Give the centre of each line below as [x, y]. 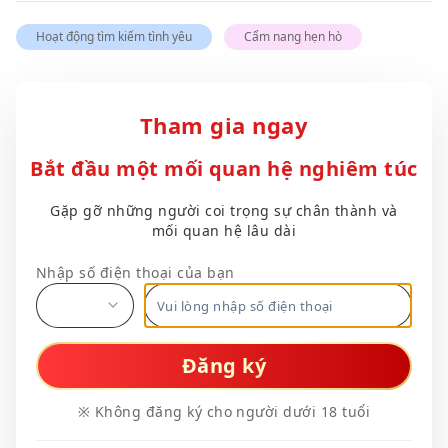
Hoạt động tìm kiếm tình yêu [114, 36]
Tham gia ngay [224, 124]
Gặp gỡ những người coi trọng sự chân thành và [224, 210]
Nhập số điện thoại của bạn [135, 272]
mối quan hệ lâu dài [224, 230]
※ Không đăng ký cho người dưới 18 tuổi [224, 411]
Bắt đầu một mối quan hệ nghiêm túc [224, 168]
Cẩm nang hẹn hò [293, 36]
